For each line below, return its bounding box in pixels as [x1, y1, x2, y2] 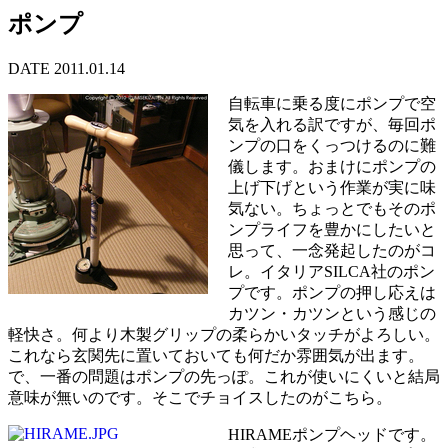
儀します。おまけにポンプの [228, 157, 436, 175]
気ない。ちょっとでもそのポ [228, 199, 436, 217]
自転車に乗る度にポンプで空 [228, 94, 436, 112]
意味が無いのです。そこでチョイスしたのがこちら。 [8, 388, 392, 406]
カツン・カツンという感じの [228, 304, 436, 322]
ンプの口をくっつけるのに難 [228, 136, 436, 154]
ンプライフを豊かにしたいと [228, 220, 436, 238]
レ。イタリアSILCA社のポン [228, 262, 435, 280]
